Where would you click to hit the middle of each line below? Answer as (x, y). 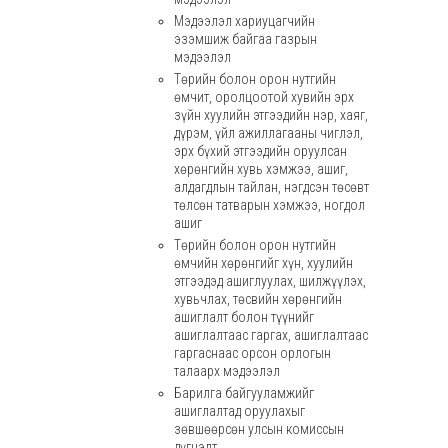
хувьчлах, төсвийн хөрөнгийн (257, 299)
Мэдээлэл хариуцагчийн (244, 21)
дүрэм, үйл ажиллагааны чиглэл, (268, 133)
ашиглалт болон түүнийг (243, 317)
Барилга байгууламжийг (243, 393)
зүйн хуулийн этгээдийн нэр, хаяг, (270, 115)
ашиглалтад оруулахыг (239, 411)
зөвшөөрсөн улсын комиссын (258, 429)
